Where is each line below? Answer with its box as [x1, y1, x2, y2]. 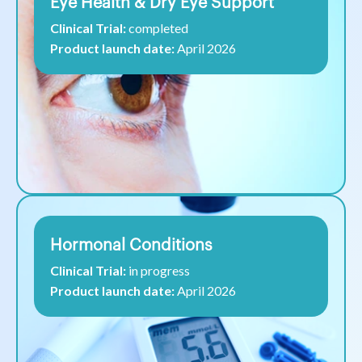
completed [128, 20, 188, 36]
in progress [128, 263, 190, 279]
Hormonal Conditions [50, 238, 213, 255]
